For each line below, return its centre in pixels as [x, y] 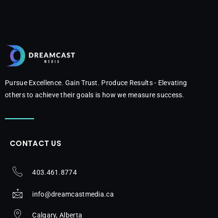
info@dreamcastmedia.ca [73, 194]
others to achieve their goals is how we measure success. [95, 95]
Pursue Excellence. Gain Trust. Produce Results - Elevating [96, 82]
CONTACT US [36, 143]
